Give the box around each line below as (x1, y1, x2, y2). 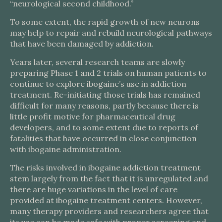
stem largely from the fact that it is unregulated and (10, 173, 208, 183)
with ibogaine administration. (10, 144, 121, 154)
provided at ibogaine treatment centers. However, (10, 195, 202, 205)
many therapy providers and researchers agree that (10, 206, 209, 216)
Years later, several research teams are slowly (10, 57, 185, 67)
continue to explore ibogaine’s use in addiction (10, 79, 186, 89)
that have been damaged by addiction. (10, 39, 154, 49)
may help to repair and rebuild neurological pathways (10, 28, 212, 38)
